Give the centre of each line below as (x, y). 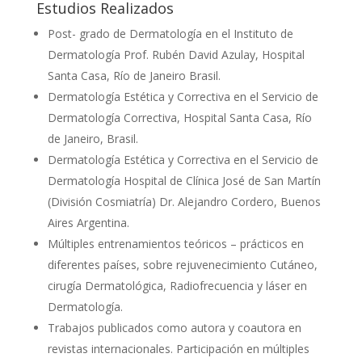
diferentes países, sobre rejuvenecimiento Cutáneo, (182, 264)
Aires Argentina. (88, 222)
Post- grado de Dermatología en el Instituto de (170, 33)
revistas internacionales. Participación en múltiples (178, 348)
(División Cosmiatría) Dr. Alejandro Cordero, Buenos (184, 201)
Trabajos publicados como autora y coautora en (174, 327)
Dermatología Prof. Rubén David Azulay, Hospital (176, 54)
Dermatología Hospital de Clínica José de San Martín (184, 180)
